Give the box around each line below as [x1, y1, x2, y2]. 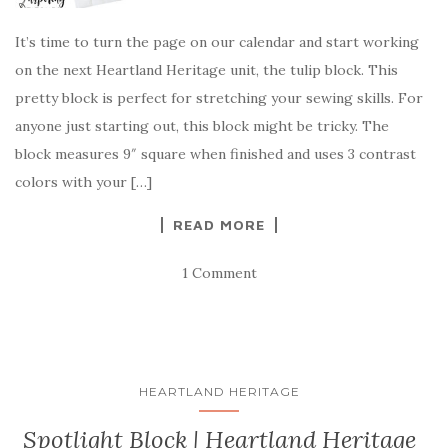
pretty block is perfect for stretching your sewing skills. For [15, 89, 423, 107]
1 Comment [181, 264, 257, 282]
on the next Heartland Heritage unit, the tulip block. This [15, 61, 398, 79]
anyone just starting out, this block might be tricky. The [15, 117, 389, 135]
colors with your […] [15, 173, 152, 191]
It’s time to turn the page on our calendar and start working [15, 33, 419, 51]
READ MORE [173, 216, 265, 233]
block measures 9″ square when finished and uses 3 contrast [15, 145, 416, 163]
